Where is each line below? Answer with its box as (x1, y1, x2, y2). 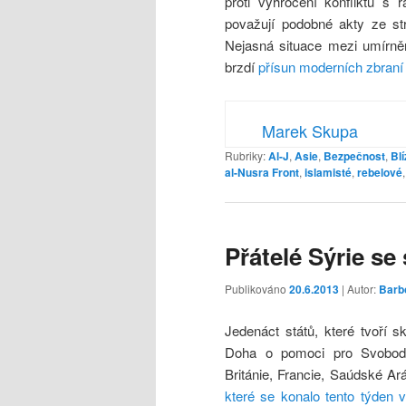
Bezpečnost (324, 147, 385, 164)
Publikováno (225, 281, 289, 297)
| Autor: (342, 281, 379, 297)
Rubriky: (225, 147, 266, 163)
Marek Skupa (262, 118, 358, 142)
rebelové (357, 163, 402, 180)
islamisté (304, 163, 352, 180)
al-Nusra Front (225, 163, 299, 180)
